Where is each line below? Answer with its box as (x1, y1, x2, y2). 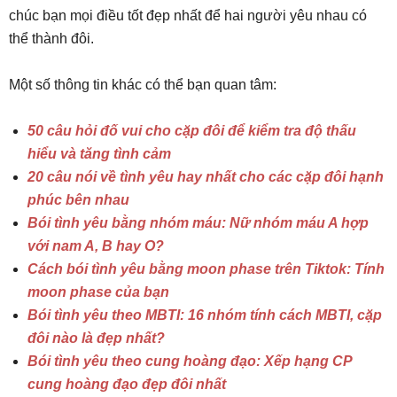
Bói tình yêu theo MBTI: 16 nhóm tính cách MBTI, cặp (27, 307, 382, 323)
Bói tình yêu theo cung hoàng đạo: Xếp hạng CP (27, 353, 352, 369)
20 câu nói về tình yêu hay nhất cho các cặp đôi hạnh (27, 168, 384, 184)
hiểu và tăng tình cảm (27, 145, 171, 161)
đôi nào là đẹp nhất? (27, 330, 165, 346)
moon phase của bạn (27, 284, 169, 300)
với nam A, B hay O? (27, 237, 164, 253)
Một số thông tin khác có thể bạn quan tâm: (9, 76, 276, 92)
